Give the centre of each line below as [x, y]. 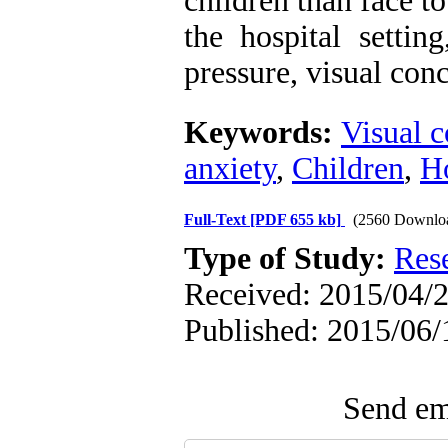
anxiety [230, 168]
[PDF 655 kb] [295, 219]
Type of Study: [289, 258]
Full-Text [217, 219]
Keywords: [262, 132]
